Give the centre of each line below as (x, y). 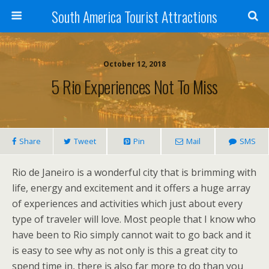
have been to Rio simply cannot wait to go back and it (131, 235)
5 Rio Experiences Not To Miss (134, 86)
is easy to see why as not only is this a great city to (125, 250)
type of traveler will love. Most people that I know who (134, 219)
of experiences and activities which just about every (127, 204)
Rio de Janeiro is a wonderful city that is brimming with (134, 172)
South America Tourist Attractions (134, 16)
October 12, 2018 (134, 64)
